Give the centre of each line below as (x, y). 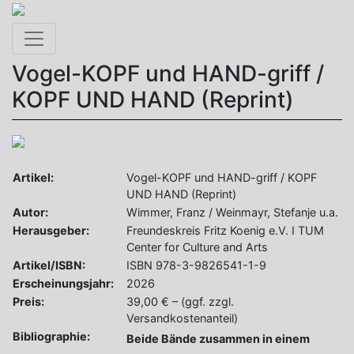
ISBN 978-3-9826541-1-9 (196, 265)
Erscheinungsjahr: (63, 283)
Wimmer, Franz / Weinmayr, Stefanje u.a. (232, 212)
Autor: (30, 212)
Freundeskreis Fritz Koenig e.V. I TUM (225, 230)
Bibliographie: (51, 336)
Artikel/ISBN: (49, 265)
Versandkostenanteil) (182, 318)
